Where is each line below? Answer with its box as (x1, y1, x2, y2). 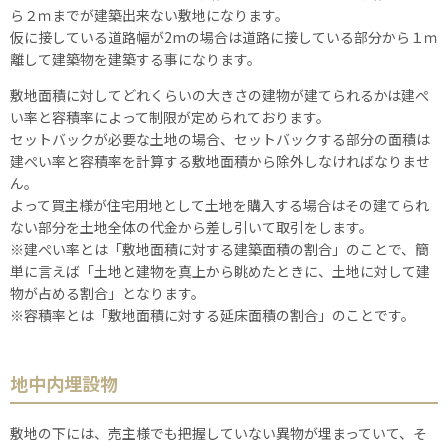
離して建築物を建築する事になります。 (10, 48, 261, 69)
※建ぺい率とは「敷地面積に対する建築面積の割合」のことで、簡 (10, 238, 429, 259)
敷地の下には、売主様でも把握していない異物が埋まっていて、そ (10, 422, 427, 443)
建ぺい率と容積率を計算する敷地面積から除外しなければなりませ (10, 150, 430, 171)
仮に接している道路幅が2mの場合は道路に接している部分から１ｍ (10, 26, 438, 47)
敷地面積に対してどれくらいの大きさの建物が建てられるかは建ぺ (10, 84, 429, 105)
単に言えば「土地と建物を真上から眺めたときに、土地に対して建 (10, 260, 430, 281)
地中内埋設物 (10, 369, 118, 396)
